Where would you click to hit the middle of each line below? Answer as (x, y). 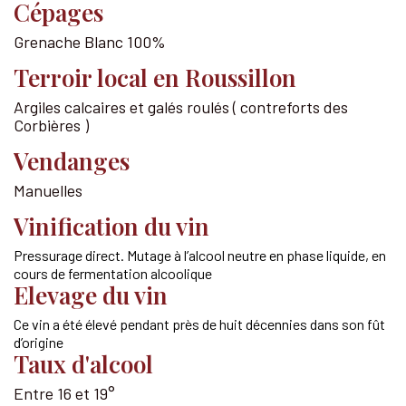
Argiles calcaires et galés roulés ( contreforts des (181, 106)
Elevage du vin (91, 295)
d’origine (39, 342)
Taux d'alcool (83, 363)
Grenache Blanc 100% (92, 41)
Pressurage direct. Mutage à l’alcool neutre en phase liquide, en (200, 255)
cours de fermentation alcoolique (113, 273)
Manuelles (48, 190)
